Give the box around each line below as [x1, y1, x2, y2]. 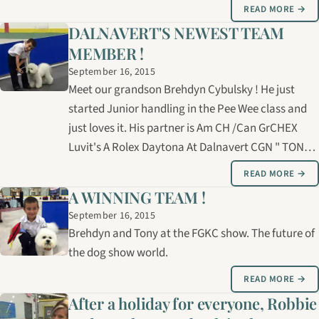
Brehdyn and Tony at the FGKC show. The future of [68, 225, 315, 243]
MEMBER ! [68, 43, 145, 65]
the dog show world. [68, 244, 168, 262]
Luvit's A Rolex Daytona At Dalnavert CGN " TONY [68, 139, 310, 157]
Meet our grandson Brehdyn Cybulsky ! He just [68, 81, 295, 99]
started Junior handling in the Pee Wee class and [68, 100, 307, 118]
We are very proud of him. [68, 158, 194, 176]
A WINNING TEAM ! [68, 187, 206, 209]
